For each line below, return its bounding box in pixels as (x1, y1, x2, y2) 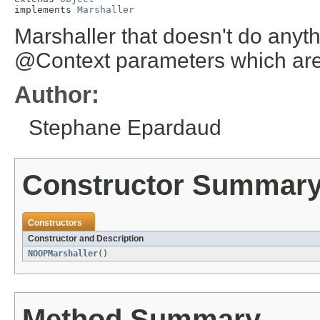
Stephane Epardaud (29, 116, 221, 140)
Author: (14, 81, 99, 109)
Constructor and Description (28, 234, 144, 244)
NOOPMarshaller (28, 249, 98, 259)
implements (14, 4, 77, 16)
